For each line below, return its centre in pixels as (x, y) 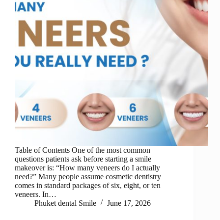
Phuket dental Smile (65, 203)
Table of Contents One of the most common (82, 150)
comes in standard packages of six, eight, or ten (88, 186)
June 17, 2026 (129, 203)
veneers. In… (36, 194)
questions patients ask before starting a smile (83, 159)
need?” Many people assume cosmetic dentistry (88, 177)
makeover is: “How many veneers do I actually (87, 168)
